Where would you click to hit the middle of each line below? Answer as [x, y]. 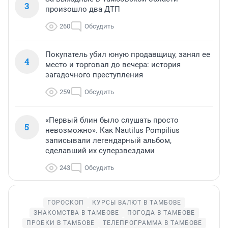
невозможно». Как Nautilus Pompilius [112, 130]
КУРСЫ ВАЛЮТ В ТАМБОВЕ [136, 202]
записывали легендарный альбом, [108, 140]
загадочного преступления [94, 75]
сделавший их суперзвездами [100, 150]
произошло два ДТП [83, 9]
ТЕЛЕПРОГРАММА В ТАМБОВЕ [152, 223]
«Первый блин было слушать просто [112, 120]
